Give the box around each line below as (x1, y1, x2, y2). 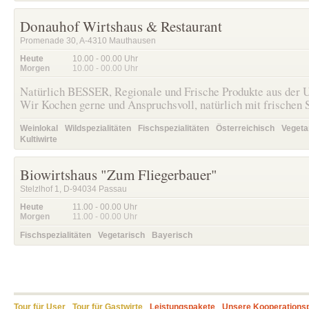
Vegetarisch (98, 230, 145, 240)
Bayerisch (152, 230, 192, 240)
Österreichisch (216, 123, 275, 133)
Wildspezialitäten (65, 123, 131, 133)
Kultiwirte (20, 134, 57, 144)
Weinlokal (20, 123, 58, 133)
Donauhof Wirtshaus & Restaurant (20, 17, 222, 36)
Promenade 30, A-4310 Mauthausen (20, 36, 156, 46)
